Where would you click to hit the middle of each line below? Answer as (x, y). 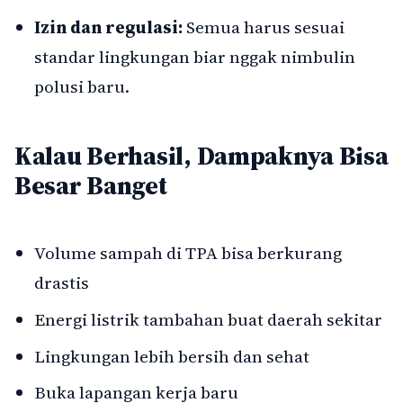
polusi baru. (82, 86)
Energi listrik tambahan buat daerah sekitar (209, 319)
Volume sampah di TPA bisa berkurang (188, 253)
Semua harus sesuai (264, 27)
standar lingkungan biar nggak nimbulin (195, 56)
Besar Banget (91, 186)
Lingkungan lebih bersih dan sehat (172, 356)
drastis (62, 283)
